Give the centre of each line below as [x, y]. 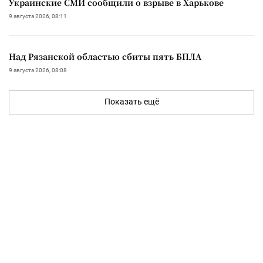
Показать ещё [131, 101]
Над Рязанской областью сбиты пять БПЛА [105, 56]
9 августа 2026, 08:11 [38, 16]
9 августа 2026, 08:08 [38, 70]
